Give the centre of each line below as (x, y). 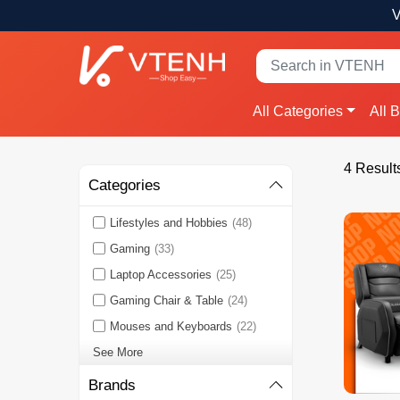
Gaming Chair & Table (166, 301)
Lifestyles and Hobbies (168, 223)
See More (117, 353)
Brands (112, 386)
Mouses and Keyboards (171, 327)
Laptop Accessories (160, 275)
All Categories (298, 112)
